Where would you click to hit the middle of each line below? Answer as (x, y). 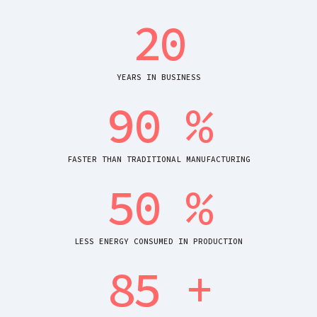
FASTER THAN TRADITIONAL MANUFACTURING (158, 160)
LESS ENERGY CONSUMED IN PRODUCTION (158, 242)
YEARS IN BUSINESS (158, 77)
